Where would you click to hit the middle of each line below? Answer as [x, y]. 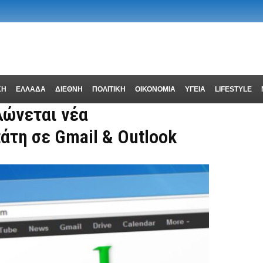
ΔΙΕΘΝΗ [69, 90]
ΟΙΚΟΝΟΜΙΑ [155, 90]
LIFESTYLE [233, 90]
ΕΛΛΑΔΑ [31, 90]
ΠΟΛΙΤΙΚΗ [109, 90]
